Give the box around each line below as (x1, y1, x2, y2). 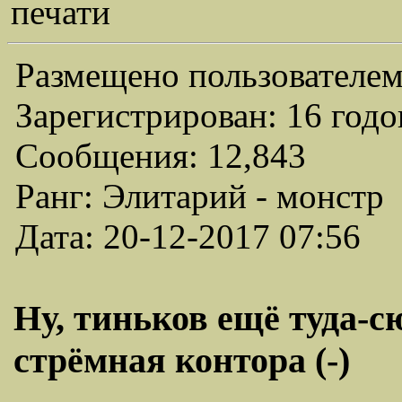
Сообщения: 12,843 (15, 136, 306, 175)
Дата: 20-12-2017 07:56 (15, 217, 361, 256)
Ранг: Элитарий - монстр (15, 177, 384, 215)
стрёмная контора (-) (13, 340, 350, 380)
